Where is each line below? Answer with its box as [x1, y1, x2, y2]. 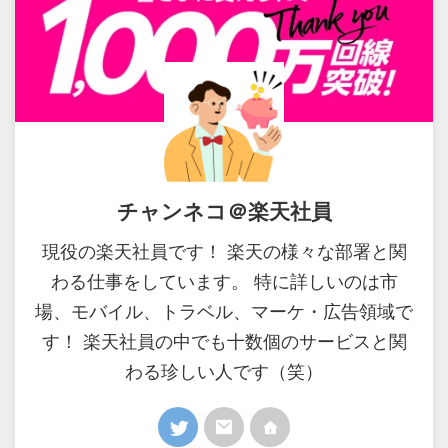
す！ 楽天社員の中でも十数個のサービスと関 [41, 331, 407, 353]
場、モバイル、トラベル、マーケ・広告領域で [35, 301, 413, 323]
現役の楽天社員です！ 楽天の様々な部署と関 [41, 241, 407, 263]
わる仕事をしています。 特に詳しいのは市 [50, 271, 398, 293]
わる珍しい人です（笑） [125, 361, 323, 383]
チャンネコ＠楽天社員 [116, 199, 332, 225]
